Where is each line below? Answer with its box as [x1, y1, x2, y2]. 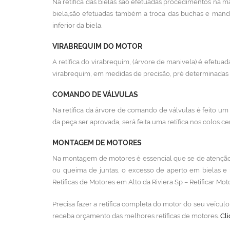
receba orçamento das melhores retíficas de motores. [52, 212, 220, 220]
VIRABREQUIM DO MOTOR [52, 42, 142, 50]
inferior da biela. [52, 22, 102, 29]
